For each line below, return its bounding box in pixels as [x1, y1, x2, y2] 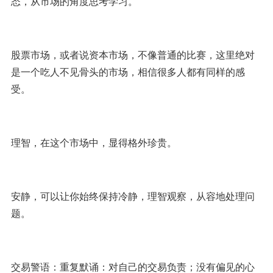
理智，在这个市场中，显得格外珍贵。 [10, 135, 177, 149]
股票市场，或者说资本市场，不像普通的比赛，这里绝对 [10, 48, 255, 62]
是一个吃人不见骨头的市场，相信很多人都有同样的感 [10, 65, 245, 79]
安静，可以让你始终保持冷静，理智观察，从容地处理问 [10, 189, 255, 203]
